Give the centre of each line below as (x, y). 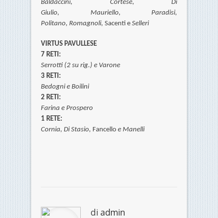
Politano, (55, 24)
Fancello (104, 130)
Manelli (134, 130)
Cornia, (52, 130)
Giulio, (66, 13)
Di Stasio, (78, 130)
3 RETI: (51, 76)
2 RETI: (51, 98)
